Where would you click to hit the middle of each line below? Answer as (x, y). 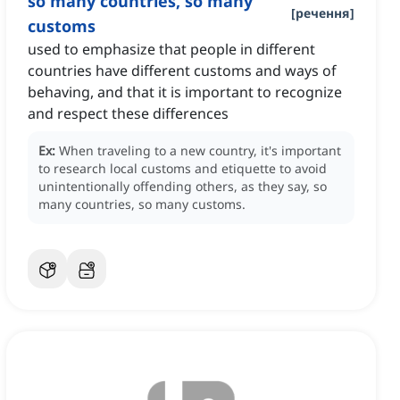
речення (323, 13)
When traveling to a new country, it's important (200, 151)
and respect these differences (128, 114)
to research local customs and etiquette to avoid (183, 169)
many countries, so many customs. (142, 204)
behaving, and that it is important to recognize (185, 92)
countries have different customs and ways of (182, 71)
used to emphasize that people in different (171, 50)
